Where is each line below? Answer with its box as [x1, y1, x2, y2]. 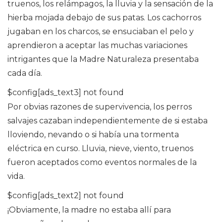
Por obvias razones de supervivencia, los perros [7, 102, 192, 112]
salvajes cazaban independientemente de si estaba [7, 116, 208, 126]
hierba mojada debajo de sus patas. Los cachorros [7, 13, 201, 23]
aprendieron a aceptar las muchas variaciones [7, 41, 187, 51]
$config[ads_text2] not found [7, 191, 124, 201]
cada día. [7, 68, 42, 78]
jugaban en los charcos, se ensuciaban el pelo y [7, 27, 194, 37]
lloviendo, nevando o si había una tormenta [7, 130, 179, 140]
